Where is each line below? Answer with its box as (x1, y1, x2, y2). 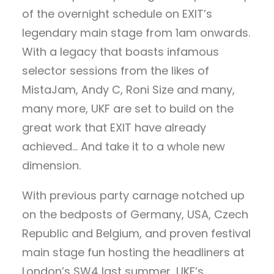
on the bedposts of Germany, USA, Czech (22, 207, 248, 222)
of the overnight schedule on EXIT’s (22, 6, 212, 21)
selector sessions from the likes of (22, 63, 209, 78)
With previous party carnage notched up (22, 188, 245, 203)
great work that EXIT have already (22, 120, 206, 135)
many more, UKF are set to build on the (22, 101, 234, 116)
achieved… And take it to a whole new (22, 139, 225, 154)
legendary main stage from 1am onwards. (22, 25, 250, 40)
